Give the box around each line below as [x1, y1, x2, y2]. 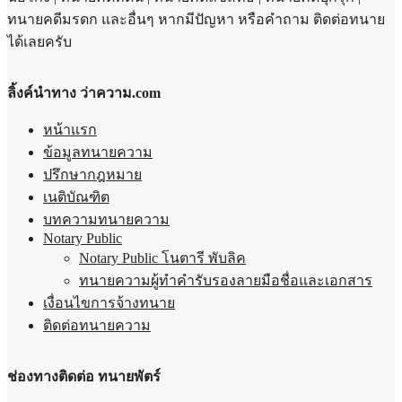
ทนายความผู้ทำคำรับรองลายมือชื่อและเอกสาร [79, 272, 372, 288]
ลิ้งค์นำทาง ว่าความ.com [7, 84, 161, 100]
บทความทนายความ [43, 211, 170, 227]
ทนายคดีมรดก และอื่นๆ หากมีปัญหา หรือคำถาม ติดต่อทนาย [7, 11, 385, 27]
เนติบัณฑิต [43, 188, 109, 205]
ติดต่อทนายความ [43, 317, 151, 333]
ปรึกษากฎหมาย [43, 166, 142, 182]
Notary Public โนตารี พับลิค [79, 249, 246, 266]
